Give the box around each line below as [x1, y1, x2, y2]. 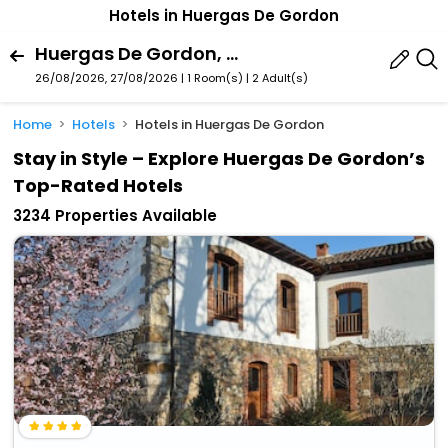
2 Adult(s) [252, 69, 308, 86]
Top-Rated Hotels [13, 173, 184, 199]
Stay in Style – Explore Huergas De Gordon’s [13, 146, 426, 172]
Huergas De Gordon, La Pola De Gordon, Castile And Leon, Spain [226, 40, 238, 66]
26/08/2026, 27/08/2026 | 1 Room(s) [35, 69, 243, 86]
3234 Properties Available [13, 205, 218, 227]
